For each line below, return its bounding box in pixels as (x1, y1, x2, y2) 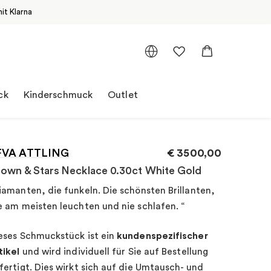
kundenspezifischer (117, 230, 208, 241)
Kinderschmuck (23, 90, 93, 100)
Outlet (108, 90, 138, 100)
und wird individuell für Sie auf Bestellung (22, 246, 208, 256)
